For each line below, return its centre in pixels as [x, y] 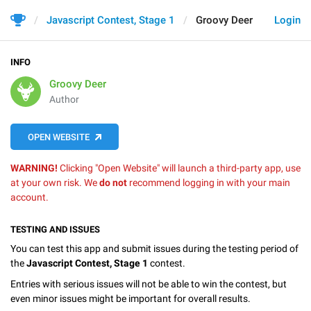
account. [30, 197]
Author [64, 99]
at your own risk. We [55, 183]
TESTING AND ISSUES [55, 229]
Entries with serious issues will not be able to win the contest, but [149, 284]
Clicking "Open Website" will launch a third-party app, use [179, 168]
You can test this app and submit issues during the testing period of [154, 249]
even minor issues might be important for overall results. [131, 298]
